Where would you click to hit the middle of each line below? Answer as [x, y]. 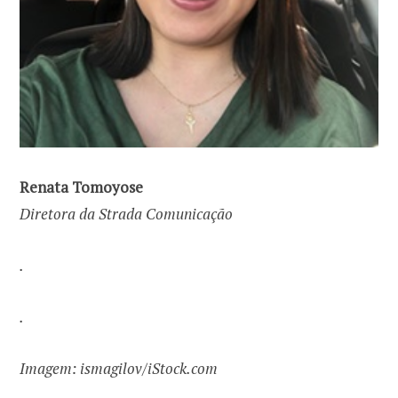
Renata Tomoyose [81, 187]
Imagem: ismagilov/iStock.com [119, 369]
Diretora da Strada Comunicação [126, 213]
